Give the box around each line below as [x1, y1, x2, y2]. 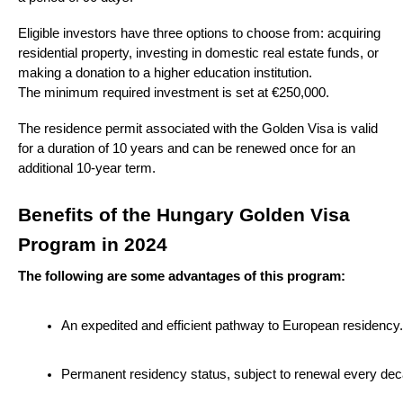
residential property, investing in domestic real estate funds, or [18, 45, 379, 60]
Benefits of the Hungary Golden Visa [18, 203, 350, 226]
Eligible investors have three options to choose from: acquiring [18, 25, 381, 40]
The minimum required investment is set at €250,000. [18, 85, 329, 100]
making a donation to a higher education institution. [18, 65, 312, 80]
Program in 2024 [18, 233, 167, 255]
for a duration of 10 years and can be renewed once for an [18, 140, 355, 156]
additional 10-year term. [18, 160, 156, 175]
